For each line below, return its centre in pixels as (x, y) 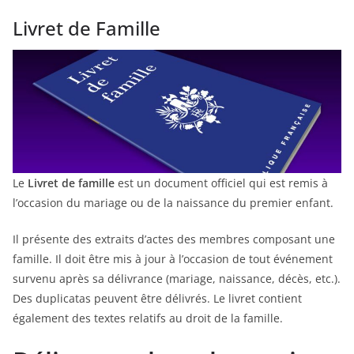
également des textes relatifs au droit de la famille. (148, 318)
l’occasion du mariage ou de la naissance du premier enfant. (173, 202)
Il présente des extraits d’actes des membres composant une (174, 239)
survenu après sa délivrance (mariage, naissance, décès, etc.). (177, 278)
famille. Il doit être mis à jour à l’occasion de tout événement (173, 258)
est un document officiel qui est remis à (221, 183)
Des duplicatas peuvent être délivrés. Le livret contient (157, 298)
